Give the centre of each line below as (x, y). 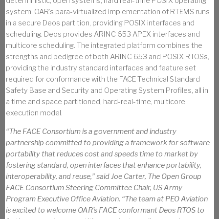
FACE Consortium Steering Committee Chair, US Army (94, 187)
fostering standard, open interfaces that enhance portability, (104, 165)
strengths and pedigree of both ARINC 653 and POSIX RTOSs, (108, 56)
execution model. (34, 113)
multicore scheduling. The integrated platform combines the (104, 45)
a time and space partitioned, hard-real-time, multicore (96, 101)
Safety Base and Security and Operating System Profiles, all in (107, 90)
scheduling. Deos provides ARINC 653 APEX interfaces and (103, 34)
